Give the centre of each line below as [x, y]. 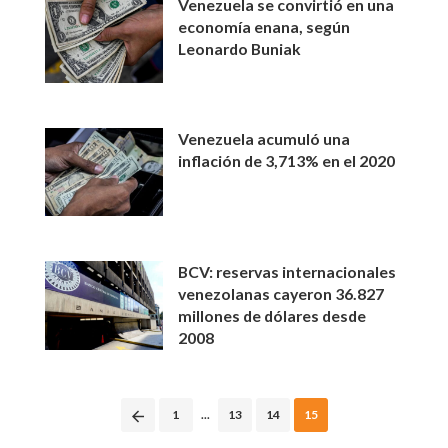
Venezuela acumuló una [264, 138]
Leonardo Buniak [240, 49]
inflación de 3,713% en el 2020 [287, 160]
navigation [80, 428]
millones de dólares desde [272, 316]
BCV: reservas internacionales [287, 272]
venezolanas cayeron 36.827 [281, 294]
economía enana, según [264, 27]
